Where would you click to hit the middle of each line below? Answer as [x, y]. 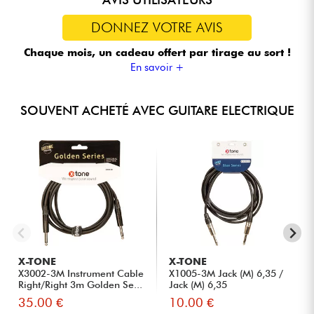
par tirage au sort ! [240, 52]
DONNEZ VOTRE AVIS [157, 28]
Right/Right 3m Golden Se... [81, 285]
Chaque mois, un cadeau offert [106, 52]
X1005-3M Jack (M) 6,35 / [226, 274]
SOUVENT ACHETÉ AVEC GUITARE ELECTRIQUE [157, 111]
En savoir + [157, 68]
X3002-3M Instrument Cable [81, 274]
